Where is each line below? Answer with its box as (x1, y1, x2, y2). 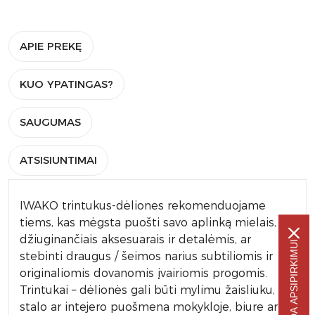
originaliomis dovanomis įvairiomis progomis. (20, 266, 267, 280)
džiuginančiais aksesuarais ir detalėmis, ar (20, 233, 251, 246)
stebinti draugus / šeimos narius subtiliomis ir (20, 250, 273, 263)
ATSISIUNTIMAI (20, 153, 97, 167)
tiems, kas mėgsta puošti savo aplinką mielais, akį (20, 216, 295, 229)
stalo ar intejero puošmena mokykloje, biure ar (20, 300, 278, 314)
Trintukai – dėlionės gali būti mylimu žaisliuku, (20, 283, 275, 297)
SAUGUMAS (20, 115, 81, 129)
